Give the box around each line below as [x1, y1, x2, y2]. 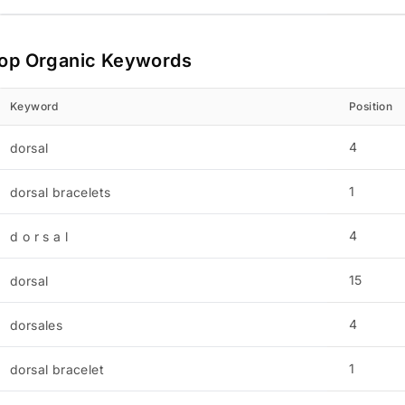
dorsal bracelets [9, 184, 111, 200]
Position [348, 99, 393, 113]
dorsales [9, 317, 63, 333]
